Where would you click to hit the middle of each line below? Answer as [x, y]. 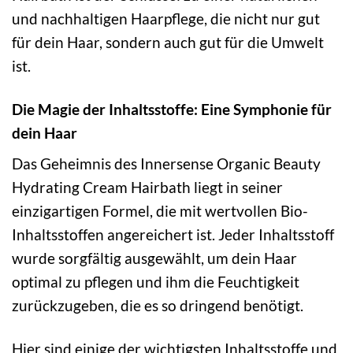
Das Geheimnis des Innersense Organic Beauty [166, 164]
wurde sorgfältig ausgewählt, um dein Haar [154, 258]
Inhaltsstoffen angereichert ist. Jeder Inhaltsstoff [173, 235]
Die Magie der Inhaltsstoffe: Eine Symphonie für [172, 109]
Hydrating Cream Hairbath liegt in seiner [147, 188]
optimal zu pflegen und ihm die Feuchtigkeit [156, 282]
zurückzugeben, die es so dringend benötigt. [158, 306]
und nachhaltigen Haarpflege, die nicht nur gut [166, 18]
